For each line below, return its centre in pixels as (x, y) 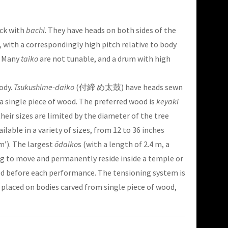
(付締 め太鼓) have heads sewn (129, 87)
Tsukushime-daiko (44, 87)
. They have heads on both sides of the (110, 30)
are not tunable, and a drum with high (104, 59)
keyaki (167, 102)
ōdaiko (66, 144)
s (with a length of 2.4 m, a (124, 144)
